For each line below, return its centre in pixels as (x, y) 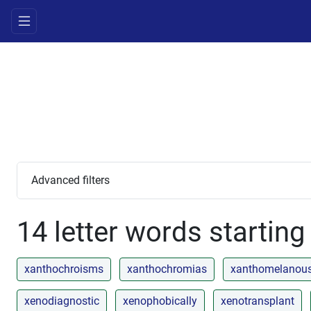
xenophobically (160, 301)
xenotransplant (258, 301)
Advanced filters (70, 180)
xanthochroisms (64, 269)
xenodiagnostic (62, 301)
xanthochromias (167, 269)
